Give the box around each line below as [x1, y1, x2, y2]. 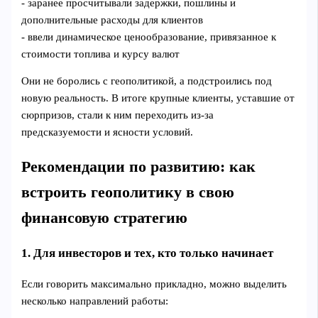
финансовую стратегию [21, 209, 188, 226]
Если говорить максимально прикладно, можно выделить [21, 278, 287, 290]
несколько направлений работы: [21, 295, 169, 307]
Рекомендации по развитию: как [21, 158, 256, 175]
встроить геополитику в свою [21, 183, 235, 201]
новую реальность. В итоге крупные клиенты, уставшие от [21, 92, 295, 104]
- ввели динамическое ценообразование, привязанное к [21, 31, 277, 43]
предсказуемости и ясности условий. [21, 126, 194, 138]
